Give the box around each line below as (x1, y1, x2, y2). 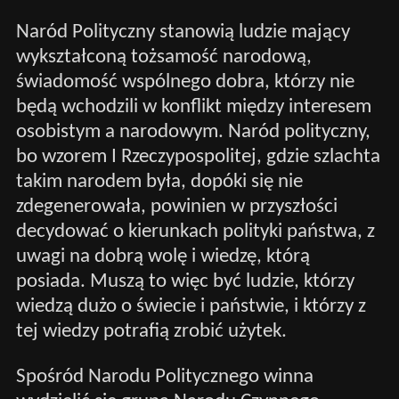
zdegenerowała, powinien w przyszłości (15, 196, 338, 217)
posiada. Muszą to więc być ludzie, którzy (15, 271, 354, 292)
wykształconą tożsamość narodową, (15, 46, 312, 68)
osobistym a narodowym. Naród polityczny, (15, 121, 370, 142)
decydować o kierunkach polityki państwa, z (15, 221, 375, 242)
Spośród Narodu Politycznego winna (15, 366, 313, 387)
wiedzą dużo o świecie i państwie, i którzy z (15, 296, 366, 317)
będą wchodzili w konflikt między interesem (15, 96, 371, 118)
